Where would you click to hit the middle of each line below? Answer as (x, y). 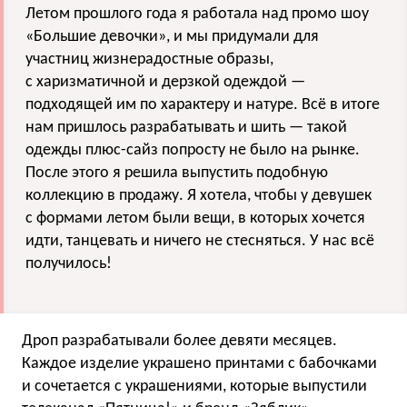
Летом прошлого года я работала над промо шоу (197, 15)
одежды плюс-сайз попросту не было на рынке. (193, 151)
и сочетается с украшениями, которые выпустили (194, 387)
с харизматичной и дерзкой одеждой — (165, 83)
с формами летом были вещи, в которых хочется (195, 219)
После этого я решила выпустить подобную (177, 174)
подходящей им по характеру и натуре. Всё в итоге (203, 105)
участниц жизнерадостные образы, (149, 60)
